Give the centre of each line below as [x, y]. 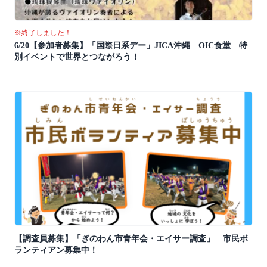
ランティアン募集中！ [56, 250]
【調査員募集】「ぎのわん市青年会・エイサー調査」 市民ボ [131, 239]
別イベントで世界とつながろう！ [77, 57]
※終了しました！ [43, 33]
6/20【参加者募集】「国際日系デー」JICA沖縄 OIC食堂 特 [131, 46]
